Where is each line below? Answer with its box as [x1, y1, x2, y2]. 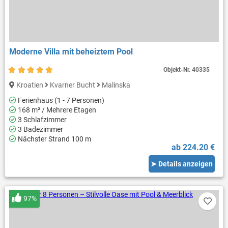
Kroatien [14, 80, 45, 89]
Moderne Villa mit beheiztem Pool [9, 46, 133, 56]
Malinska [100, 80, 130, 89]
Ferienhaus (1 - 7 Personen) [16, 96, 104, 105]
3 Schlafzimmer [16, 116, 67, 124]
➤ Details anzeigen [151, 159, 213, 168]
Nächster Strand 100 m [16, 135, 91, 144]
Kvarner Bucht [48, 80, 97, 89]
